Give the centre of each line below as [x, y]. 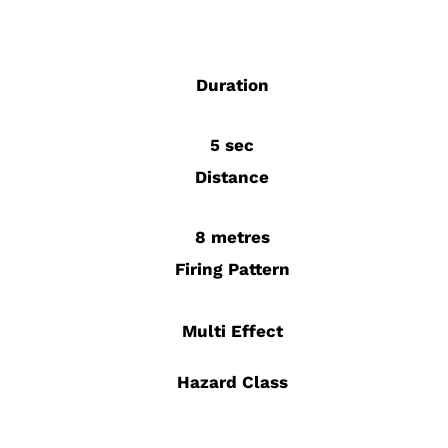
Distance [232, 177]
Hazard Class [232, 382]
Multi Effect [232, 331]
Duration [232, 85]
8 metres [232, 237]
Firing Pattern [232, 269]
